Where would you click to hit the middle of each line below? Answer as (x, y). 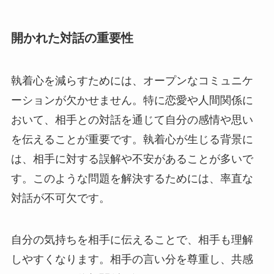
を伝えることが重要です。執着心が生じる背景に (132, 139)
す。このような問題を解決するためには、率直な (132, 178)
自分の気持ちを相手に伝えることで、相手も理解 (132, 239)
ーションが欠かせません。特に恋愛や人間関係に (132, 100)
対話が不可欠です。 (60, 198)
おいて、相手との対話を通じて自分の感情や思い (132, 120)
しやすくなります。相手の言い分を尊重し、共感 (132, 259)
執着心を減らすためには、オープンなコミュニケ (132, 80)
